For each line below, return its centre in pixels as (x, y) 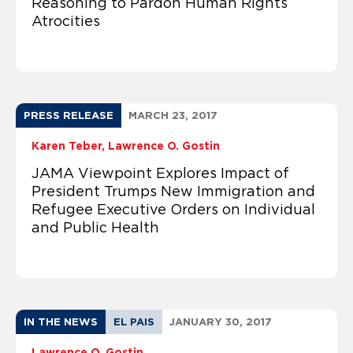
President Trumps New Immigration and (173, 191)
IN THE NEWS (61, 321)
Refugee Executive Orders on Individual (173, 209)
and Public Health (95, 227)
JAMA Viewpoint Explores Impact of (160, 173)
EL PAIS (134, 321)
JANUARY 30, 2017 (221, 321)
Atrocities (66, 21)
